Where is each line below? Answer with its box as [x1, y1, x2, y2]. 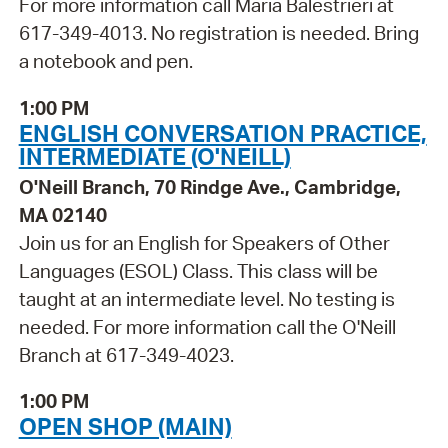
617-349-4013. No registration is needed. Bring [18, 21, 419, 46]
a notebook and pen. [18, 49, 193, 74]
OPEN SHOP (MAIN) [18, 411, 232, 442]
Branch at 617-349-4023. [18, 342, 234, 367]
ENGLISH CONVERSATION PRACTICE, [18, 117, 427, 148]
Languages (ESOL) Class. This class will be [18, 258, 378, 283]
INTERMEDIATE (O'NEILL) [18, 140, 291, 171]
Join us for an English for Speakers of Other [18, 230, 390, 255]
